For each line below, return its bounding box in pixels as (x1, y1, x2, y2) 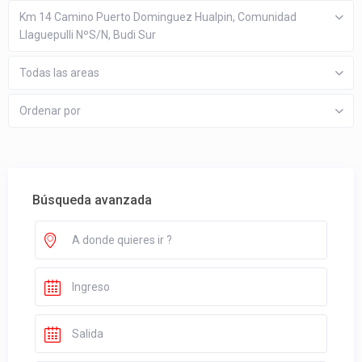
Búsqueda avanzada (32, 192, 153, 208)
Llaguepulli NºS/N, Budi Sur (19, 28, 157, 42)
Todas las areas (19, 66, 100, 80)
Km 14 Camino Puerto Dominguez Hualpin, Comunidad (19, 11, 297, 24)
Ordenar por (19, 104, 82, 118)
